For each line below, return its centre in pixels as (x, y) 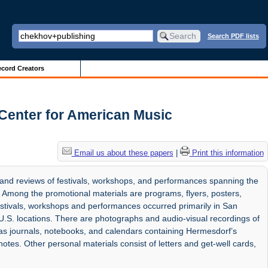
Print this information (226, 153)
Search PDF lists (233, 36)
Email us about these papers (122, 153)
